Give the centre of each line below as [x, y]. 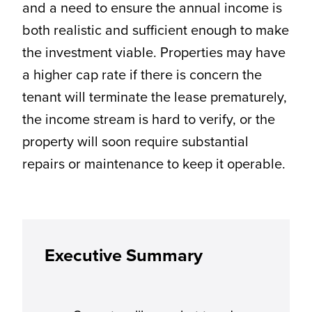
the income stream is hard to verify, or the [148, 119]
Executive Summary [123, 256]
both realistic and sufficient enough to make [155, 30]
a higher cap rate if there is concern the [142, 75]
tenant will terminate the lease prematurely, [154, 97]
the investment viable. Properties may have [154, 53]
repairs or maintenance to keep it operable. [154, 164]
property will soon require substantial [135, 142]
